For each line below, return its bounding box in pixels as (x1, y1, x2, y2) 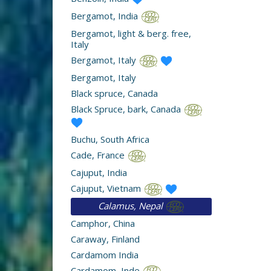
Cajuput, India (71, 166, 127, 178)
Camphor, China (71, 217, 135, 229)
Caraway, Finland (71, 232, 140, 245)
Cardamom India (71, 248, 139, 261)
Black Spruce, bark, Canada (71, 102, 183, 115)
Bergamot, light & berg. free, (71, 27, 191, 39)
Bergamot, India (71, 9, 140, 22)
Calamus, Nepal (97, 199, 165, 212)
